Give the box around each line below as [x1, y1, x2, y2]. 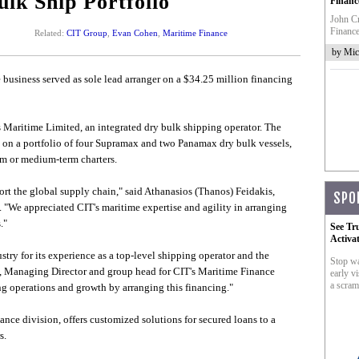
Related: [34, 28, 67, 38]
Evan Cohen [111, 28, 158, 38]
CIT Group [66, 28, 107, 38]
